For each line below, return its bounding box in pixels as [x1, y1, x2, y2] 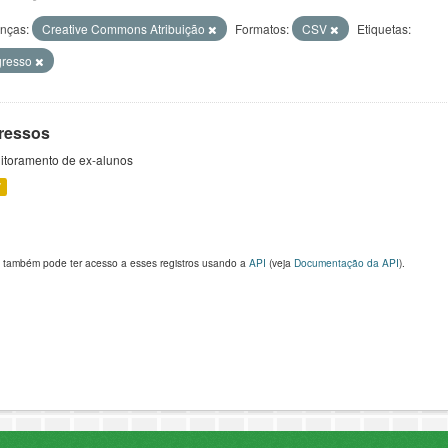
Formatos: [235, 20, 289, 37]
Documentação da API [294, 255, 399, 270]
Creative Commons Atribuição [42, 20, 208, 37]
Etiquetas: [357, 20, 411, 37]
